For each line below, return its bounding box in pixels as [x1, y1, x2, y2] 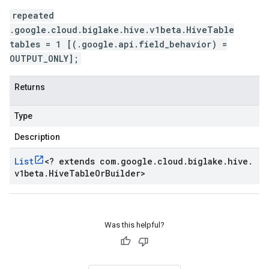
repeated [12, 10, 54, 21]
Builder [105, 168, 141, 179]
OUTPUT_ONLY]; [10, 53, 79, 64]
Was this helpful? [104, 220, 165, 229]
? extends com [49, 156, 116, 167]
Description [14, 132, 60, 142]
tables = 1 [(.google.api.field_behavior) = [10, 38, 227, 50]
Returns [14, 82, 45, 92]
